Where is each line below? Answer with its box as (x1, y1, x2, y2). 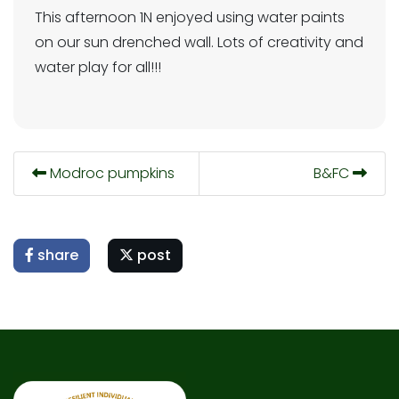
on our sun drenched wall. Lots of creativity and (35, 31, 363, 53)
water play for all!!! (35, 56, 161, 77)
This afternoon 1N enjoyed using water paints (35, 6, 345, 28)
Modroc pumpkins (46, 162, 175, 183)
